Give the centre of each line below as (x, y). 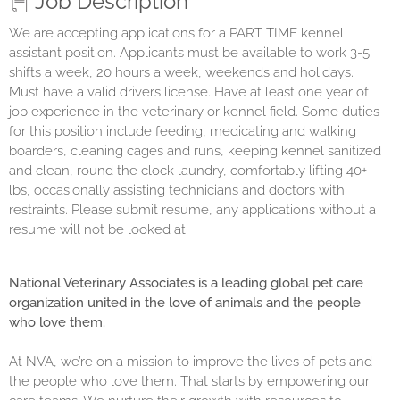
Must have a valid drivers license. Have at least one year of (189, 92)
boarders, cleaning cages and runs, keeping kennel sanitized (195, 151)
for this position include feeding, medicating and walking (183, 131)
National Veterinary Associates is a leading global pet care (186, 283)
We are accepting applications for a (119, 33)
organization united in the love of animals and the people (185, 303)
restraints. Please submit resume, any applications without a (192, 210)
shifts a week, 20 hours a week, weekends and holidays (180, 72)
